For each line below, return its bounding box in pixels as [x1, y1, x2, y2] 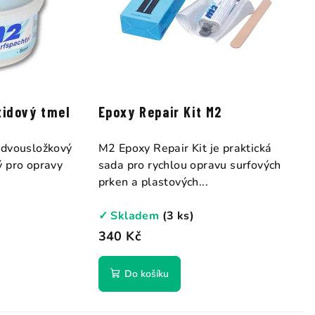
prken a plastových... [98, 174, 209, 190]
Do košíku [124, 266, 169, 281]
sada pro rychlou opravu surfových [98, 157, 281, 173]
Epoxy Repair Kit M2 [98, 103, 223, 120]
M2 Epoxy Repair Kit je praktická [98, 140, 272, 156]
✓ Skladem [98, 207, 162, 224]
